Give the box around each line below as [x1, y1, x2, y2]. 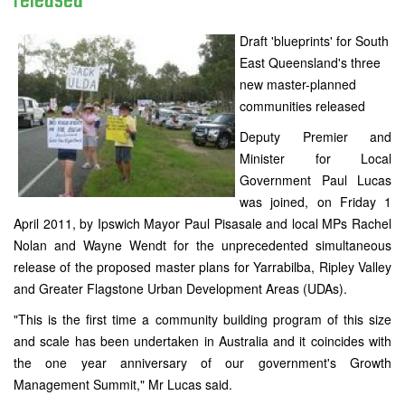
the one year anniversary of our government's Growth [14, 353, 391, 372]
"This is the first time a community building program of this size [14, 310, 391, 329]
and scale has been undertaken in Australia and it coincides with [14, 332, 391, 351]
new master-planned [240, 75, 356, 94]
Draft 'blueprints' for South [240, 32, 389, 51]
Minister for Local [240, 149, 391, 168]
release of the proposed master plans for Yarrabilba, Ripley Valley [14, 258, 391, 277]
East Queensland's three [240, 53, 381, 72]
